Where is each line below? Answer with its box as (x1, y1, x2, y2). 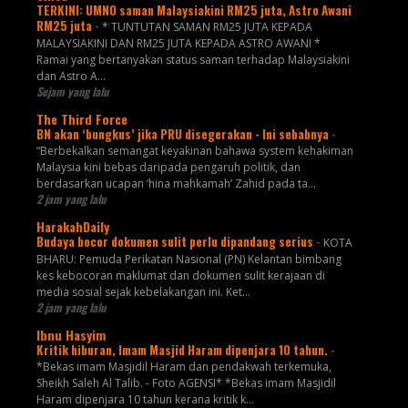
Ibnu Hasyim (36, 324, 106, 344)
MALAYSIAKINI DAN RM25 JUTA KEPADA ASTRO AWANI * (36, 35, 321, 51)
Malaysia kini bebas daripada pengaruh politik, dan (36, 158, 301, 175)
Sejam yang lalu (36, 82, 108, 100)
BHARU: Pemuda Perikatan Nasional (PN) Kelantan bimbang (36, 250, 342, 267)
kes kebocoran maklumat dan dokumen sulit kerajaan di (36, 267, 325, 283)
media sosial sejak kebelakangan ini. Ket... (36, 283, 250, 300)
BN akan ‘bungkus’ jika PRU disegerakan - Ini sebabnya (36, 124, 331, 143)
